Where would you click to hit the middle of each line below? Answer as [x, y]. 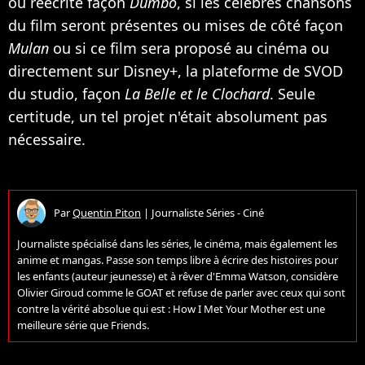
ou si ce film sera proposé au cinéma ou [189, 48]
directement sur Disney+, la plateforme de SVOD [176, 70]
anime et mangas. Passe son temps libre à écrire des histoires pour [178, 259]
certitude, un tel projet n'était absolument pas [168, 116]
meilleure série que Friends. [83, 325]
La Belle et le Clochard [197, 93]
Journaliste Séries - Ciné [208, 213]
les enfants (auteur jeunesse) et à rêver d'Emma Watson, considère [178, 276]
